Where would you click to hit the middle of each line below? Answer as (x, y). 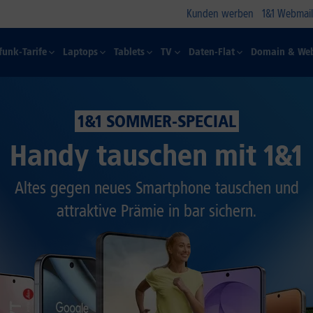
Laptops (80, 52)
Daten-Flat (211, 52)
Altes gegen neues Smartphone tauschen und (156, 188)
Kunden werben (220, 14)
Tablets (130, 52)
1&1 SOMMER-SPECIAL (156, 121)
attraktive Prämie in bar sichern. (156, 211)
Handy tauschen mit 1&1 (156, 156)
